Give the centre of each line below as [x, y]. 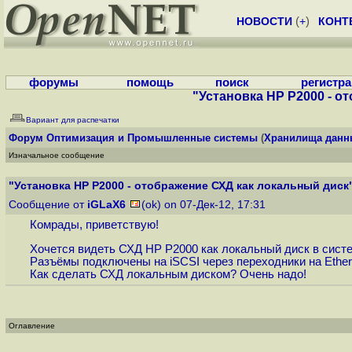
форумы [54, 82]
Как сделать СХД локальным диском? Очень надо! [168, 275]
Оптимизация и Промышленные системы [152, 138]
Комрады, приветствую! [94, 225]
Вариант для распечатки [73, 120]
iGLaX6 [106, 205]
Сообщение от [48, 205]
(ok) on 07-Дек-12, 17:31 [205, 205]
